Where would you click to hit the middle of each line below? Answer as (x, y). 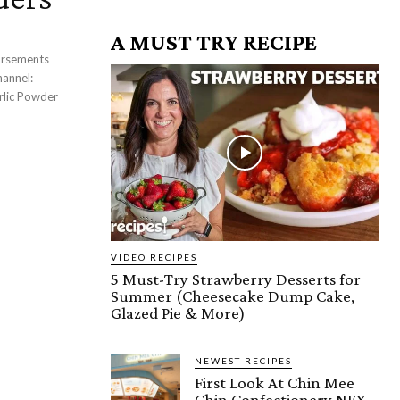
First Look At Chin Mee (275, 382)
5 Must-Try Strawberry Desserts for (236, 279)
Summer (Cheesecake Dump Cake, (233, 296)
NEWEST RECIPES (243, 360)
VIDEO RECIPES (154, 257)
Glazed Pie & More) (178, 312)
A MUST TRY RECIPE (214, 42)
